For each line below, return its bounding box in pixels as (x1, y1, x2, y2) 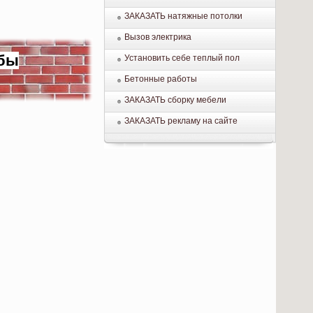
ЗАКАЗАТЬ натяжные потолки (124, 11, 243, 22)
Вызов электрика (124, 32, 192, 43)
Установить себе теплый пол (124, 53, 240, 64)
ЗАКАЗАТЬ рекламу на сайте (124, 116, 238, 126)
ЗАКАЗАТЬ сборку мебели (124, 95, 227, 105)
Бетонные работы (124, 74, 198, 85)
